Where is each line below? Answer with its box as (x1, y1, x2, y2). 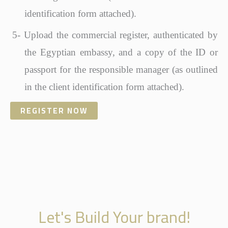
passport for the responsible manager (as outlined (24, 64, 218, 75)
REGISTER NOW (20, 103, 88, 118)
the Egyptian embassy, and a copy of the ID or (24, 46, 218, 58)
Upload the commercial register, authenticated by (24, 29, 218, 40)
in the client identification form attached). (24, 81, 185, 92)
